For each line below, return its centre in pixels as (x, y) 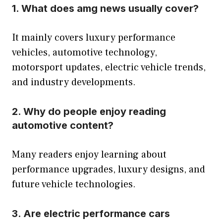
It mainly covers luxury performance (94, 37)
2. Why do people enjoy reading (89, 111)
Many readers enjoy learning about (89, 154)
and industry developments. (74, 82)
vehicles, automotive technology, (84, 52)
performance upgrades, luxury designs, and (109, 169)
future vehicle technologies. (74, 184)
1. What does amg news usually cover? (105, 8)
